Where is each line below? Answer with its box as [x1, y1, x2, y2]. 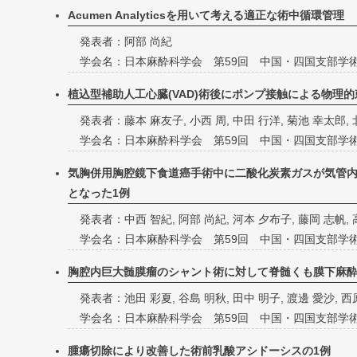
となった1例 [68, 186, 130, 199]
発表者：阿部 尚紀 [80, 35, 172, 48]
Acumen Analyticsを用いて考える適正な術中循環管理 [68, 9, 344, 22]
